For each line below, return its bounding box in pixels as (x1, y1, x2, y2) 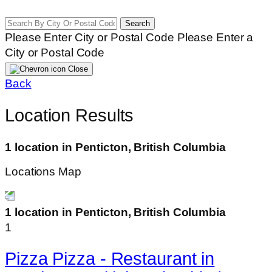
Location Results (5, 106, 134, 126)
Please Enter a (177, 31, 254, 44)
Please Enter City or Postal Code (5, 31, 174, 44)
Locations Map (5, 165, 81, 178)
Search (124, 19, 150, 29)
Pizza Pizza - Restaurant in (5, 249, 215, 269)
